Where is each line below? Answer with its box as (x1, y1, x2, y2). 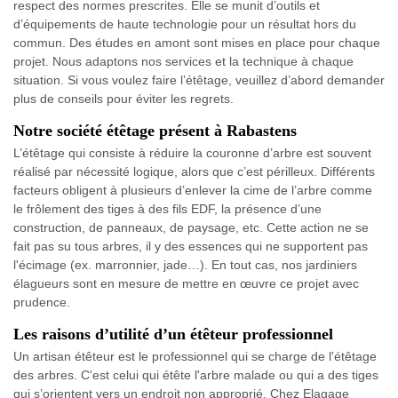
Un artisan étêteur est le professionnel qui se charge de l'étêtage (13, 348, 377, 363)
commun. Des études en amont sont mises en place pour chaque (13, 35, 380, 50)
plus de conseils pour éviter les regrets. (13, 91, 234, 106)
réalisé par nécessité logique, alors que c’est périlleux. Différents (13, 163, 375, 179)
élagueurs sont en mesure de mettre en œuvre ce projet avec (13, 275, 359, 291)
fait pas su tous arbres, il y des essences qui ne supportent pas (13, 238, 368, 253)
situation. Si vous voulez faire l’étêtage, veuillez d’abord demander (13, 72, 385, 87)
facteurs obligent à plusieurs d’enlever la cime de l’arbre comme (13, 182, 372, 197)
